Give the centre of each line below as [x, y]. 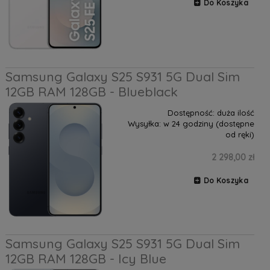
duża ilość [235, 113]
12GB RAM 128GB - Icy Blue [86, 259]
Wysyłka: [144, 124]
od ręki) [240, 135]
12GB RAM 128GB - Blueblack [91, 92]
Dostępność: [191, 113]
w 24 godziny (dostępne [209, 124]
